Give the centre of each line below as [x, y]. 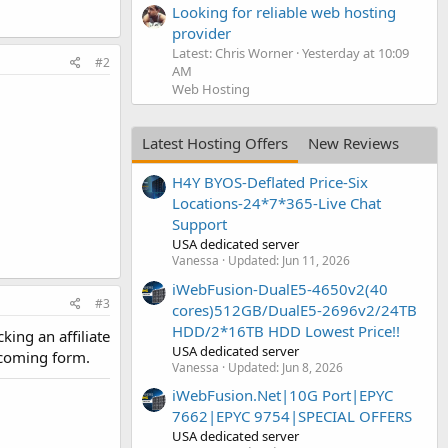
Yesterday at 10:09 [355, 52]
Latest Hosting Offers [215, 142]
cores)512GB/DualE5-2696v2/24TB [294, 309]
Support [199, 224]
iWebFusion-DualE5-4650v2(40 [280, 288]
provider [201, 32]
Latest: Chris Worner [232, 52]
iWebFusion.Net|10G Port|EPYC [282, 394]
